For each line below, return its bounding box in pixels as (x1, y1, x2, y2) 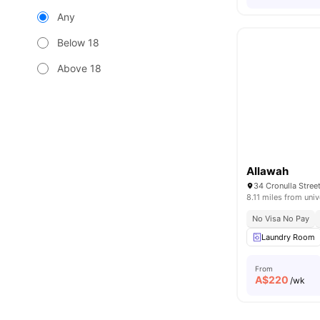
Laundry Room (261, 232, 316, 242)
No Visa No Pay (252, 214, 310, 224)
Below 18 (57, 36, 99, 49)
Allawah (246, 164, 289, 178)
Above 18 (57, 62, 101, 74)
